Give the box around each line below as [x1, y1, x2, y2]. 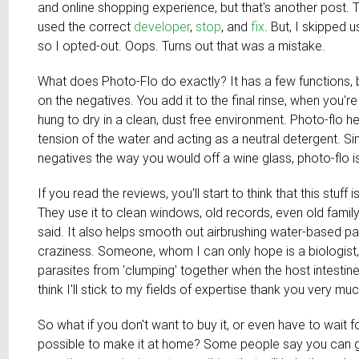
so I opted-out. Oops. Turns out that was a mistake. [38, 38, 326, 54]
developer [134, 18, 191, 35]
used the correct [38, 18, 135, 35]
